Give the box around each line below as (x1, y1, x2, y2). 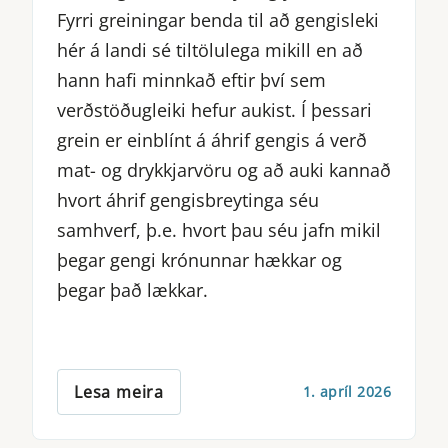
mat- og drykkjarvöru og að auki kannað (57, 157, 391, 182)
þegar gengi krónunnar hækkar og (57, 247, 342, 272)
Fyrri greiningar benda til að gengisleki (57, 7, 379, 32)
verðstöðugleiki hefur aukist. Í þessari (57, 97, 372, 122)
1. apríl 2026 (302, 382, 391, 402)
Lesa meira (74, 380, 164, 403)
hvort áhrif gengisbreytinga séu (57, 187, 319, 212)
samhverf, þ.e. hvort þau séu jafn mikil (57, 217, 381, 242)
